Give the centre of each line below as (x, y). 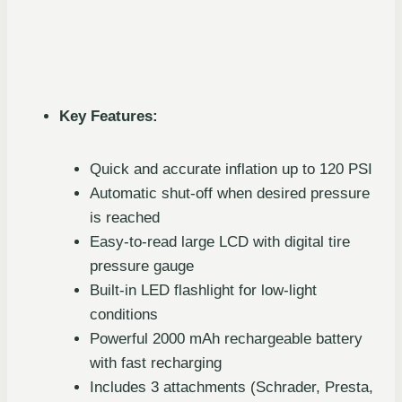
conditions (124, 315)
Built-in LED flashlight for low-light (203, 291)
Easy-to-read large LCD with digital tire (220, 242)
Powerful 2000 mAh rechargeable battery (226, 339)
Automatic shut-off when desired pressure (230, 194)
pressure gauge (142, 267)
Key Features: (109, 117)
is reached (125, 218)
